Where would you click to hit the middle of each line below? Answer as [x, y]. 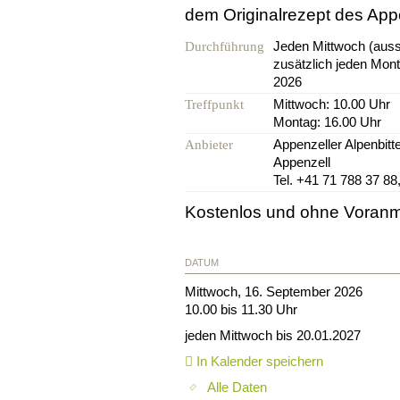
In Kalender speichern [258, 361]
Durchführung [225, 47]
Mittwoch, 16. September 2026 [274, 291]
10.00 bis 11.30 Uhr [241, 309]
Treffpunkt [214, 105]
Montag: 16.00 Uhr [327, 122]
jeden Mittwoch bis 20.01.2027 [273, 335]
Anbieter [209, 145]
